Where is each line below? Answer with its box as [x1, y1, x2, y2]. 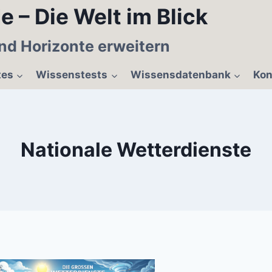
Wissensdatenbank [130, 69, 231, 81]
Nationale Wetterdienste [21, 138, 251, 162]
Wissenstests [36, 69, 108, 81]
